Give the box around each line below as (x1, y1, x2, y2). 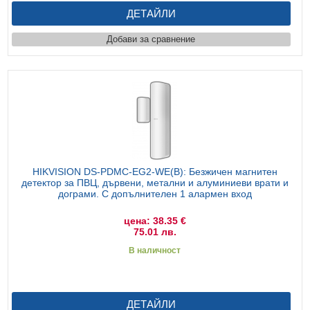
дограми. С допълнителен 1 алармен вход (57, 188, 252, 199)
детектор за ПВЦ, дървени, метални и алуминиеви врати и (21, 176, 289, 188)
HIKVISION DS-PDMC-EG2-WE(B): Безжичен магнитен (32, 165, 277, 177)
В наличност (129, 245, 181, 255)
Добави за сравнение (107, 33, 196, 44)
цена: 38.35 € (123, 215, 186, 226)
